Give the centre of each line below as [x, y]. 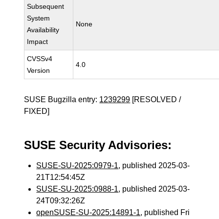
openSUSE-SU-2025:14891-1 [88, 212]
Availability [43, 30]
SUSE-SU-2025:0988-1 [77, 189]
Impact [38, 42]
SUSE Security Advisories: [98, 145]
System [39, 18]
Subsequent [46, 6]
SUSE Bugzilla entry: [62, 99]
